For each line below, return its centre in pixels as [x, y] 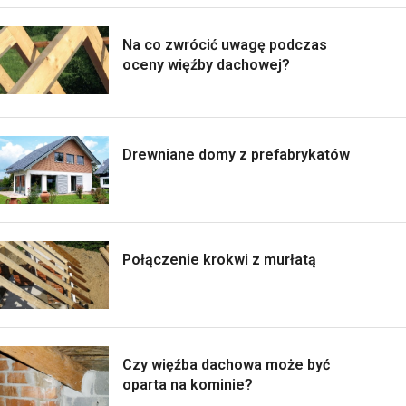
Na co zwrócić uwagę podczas [225, 44]
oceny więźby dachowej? [206, 64]
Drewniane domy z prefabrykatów [236, 154]
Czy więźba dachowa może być [226, 364]
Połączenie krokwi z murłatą [219, 259]
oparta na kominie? [188, 384]
